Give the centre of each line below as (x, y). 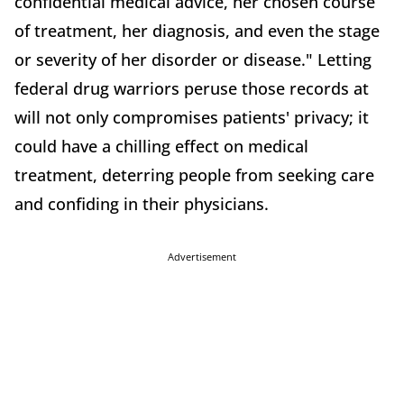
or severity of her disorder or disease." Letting (193, 59)
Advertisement (202, 256)
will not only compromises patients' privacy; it (192, 117)
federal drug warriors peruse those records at (192, 88)
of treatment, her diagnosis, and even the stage (197, 30)
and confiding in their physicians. (142, 203)
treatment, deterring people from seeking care (194, 174)
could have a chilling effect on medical (161, 146)
